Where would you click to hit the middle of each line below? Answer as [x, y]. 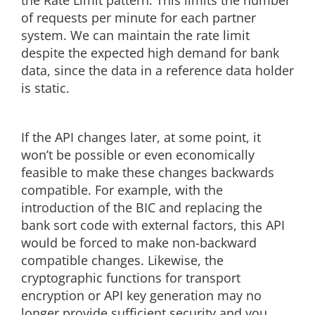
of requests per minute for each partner [139, 18]
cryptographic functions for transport [131, 278]
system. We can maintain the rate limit [135, 36]
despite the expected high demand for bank [150, 53]
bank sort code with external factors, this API [153, 225]
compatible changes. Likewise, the [122, 261]
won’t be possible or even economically [138, 155]
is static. [45, 88]
